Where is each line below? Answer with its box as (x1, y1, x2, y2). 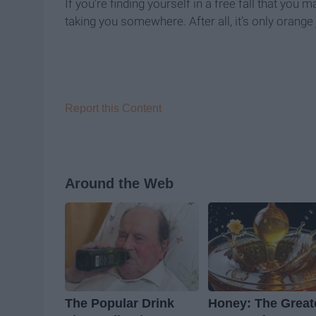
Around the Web (65, 176, 174, 192)
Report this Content (65, 102, 162, 115)
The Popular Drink (65, 296, 174, 311)
